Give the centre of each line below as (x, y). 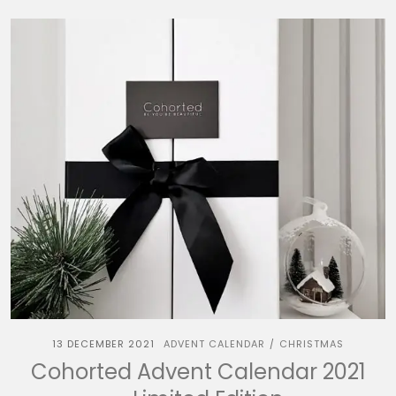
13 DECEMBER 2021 (103, 344)
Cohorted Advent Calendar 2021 (198, 372)
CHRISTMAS (312, 344)
